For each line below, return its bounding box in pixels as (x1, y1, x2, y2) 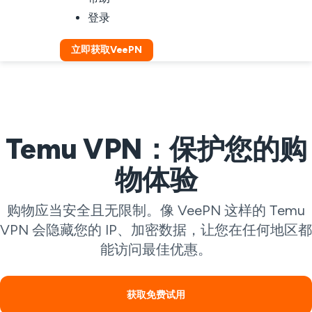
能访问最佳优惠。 (100, 241, 212, 258)
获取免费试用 (127, 289, 185, 301)
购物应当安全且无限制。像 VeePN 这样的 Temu (7, 202, 305, 219)
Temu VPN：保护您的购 (5, 132, 307, 166)
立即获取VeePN (71, 44, 143, 56)
